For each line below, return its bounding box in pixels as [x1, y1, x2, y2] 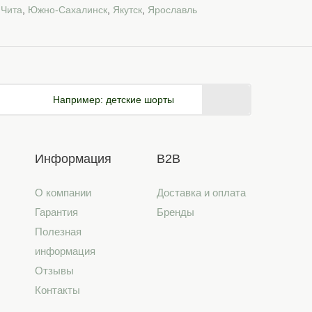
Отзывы [34, 265, 74, 276]
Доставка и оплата [157, 187, 247, 198]
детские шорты [103, 94, 175, 105]
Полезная [34, 226, 81, 237]
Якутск [113, 4, 142, 15]
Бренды [157, 206, 195, 218]
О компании [34, 187, 91, 198]
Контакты [34, 284, 80, 296]
